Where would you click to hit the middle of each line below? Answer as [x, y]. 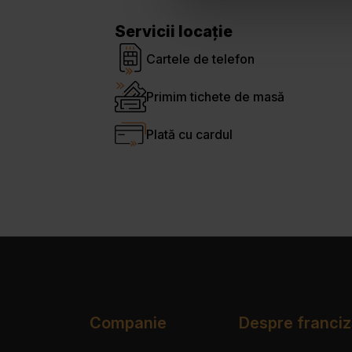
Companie [128, 323]
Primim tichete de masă [215, 97]
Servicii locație [174, 32]
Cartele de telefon [200, 59]
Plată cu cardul [189, 135]
